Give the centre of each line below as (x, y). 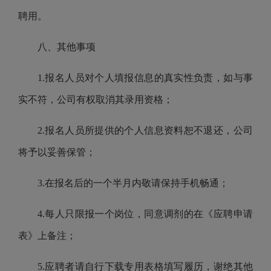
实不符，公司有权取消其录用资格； (96, 100)
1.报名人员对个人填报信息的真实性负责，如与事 (145, 78)
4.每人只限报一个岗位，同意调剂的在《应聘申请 (145, 214)
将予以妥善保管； (57, 152)
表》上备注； (47, 236)
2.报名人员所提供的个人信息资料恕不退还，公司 (145, 130)
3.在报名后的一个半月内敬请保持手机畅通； (133, 183)
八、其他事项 (67, 47)
